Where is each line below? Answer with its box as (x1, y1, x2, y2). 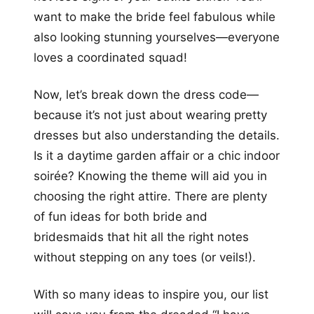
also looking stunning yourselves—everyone (34, 29, 280, 44)
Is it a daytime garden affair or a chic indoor (34, 148, 280, 163)
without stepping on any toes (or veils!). (34, 250, 256, 264)
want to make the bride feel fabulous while (34, 9, 275, 24)
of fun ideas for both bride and (34, 209, 207, 224)
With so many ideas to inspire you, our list (34, 287, 268, 301)
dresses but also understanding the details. (34, 128, 280, 142)
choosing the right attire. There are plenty (34, 189, 267, 203)
